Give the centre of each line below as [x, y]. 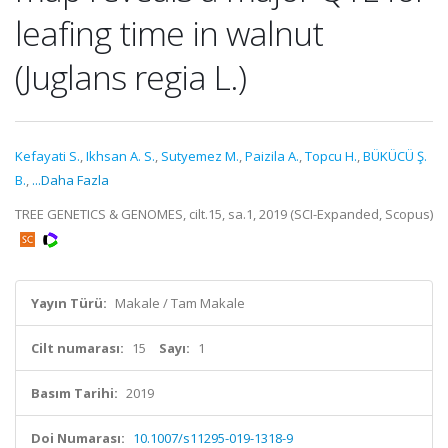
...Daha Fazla [70, 180]
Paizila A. [272, 156]
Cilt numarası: [77, 348]
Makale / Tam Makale [180, 303]
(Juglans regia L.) [130, 77]
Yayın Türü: [69, 303]
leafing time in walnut [169, 33]
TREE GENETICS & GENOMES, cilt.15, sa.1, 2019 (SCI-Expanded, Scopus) [224, 214]
